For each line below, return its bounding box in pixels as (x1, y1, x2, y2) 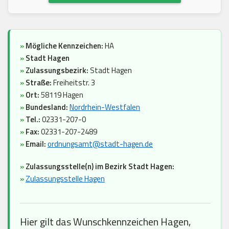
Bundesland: (26, 101, 68, 113)
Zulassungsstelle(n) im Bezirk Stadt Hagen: (26, 161, 174, 173)
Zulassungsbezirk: (26, 64, 90, 77)
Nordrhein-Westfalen (70, 101, 140, 113)
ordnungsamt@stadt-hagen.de (48, 138, 153, 150)
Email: (26, 138, 46, 150)
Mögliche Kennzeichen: (26, 40, 103, 52)
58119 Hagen (39, 89, 83, 101)
